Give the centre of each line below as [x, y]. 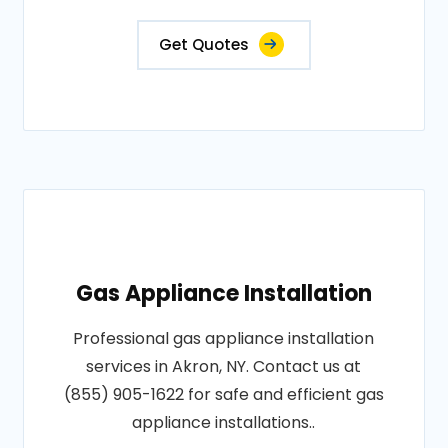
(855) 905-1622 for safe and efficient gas [223, 394]
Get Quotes [203, 44]
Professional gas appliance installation [224, 338]
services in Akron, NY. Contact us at [224, 366]
